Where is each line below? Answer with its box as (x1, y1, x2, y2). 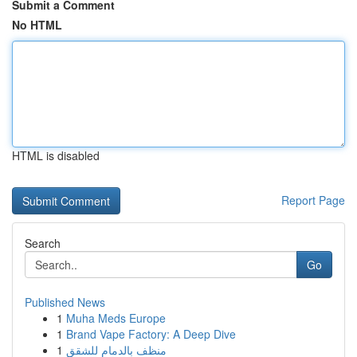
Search (25, 235, 61, 251)
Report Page (281, 192, 345, 208)
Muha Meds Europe (66, 310, 166, 326)
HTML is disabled (12, 147, 100, 163)
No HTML (12, 17, 62, 33)
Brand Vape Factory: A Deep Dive (66, 326, 236, 342)
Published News (25, 294, 105, 310)
